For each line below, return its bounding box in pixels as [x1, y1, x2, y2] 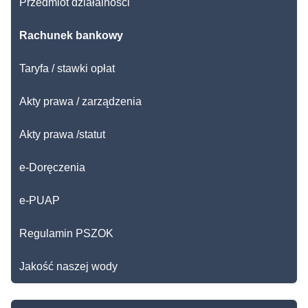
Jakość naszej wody [19, 261, 118, 272]
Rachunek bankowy [19, 30, 123, 41]
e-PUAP [19, 195, 60, 206]
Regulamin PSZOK [19, 228, 113, 239]
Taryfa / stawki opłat [19, 63, 115, 74]
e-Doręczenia [19, 162, 85, 173]
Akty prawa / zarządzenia [19, 96, 142, 107]
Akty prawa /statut [19, 129, 105, 140]
